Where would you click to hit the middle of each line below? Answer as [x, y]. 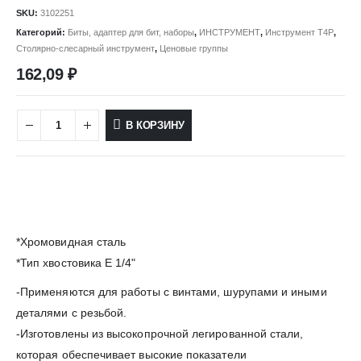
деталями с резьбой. [72, 312]
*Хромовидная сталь [71, 241]
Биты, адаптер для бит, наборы [131, 32]
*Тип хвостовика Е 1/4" [76, 262]
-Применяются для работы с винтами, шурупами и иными [172, 291]
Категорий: [42, 32]
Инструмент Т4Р [299, 32]
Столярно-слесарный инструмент [85, 48]
